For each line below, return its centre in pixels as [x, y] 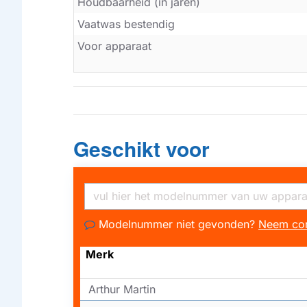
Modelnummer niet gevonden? [177, 224]
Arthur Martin [122, 290]
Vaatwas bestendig [126, 24]
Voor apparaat [114, 46]
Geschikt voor [142, 149]
